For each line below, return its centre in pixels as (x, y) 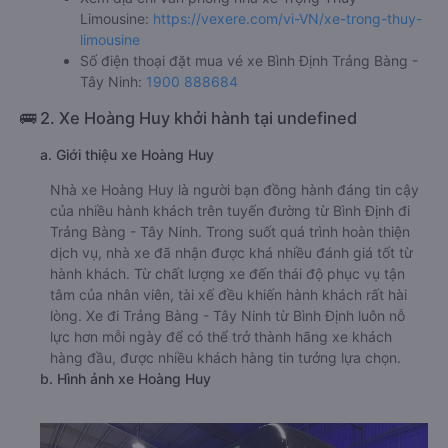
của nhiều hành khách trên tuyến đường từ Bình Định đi (230, 211)
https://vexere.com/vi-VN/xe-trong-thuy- (287, 19)
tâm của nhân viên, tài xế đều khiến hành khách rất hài (228, 295)
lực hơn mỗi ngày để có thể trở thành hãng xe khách (221, 337)
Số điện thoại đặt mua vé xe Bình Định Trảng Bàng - (249, 61)
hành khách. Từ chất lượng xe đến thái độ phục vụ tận (227, 274)
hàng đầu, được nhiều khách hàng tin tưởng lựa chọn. (225, 358)
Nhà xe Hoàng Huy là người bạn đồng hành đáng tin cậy (234, 190)
